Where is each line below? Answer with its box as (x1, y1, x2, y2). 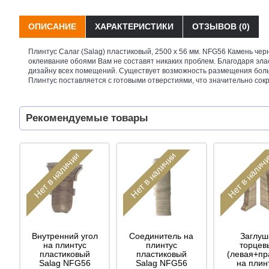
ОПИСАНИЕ (28, 21, 76, 31)
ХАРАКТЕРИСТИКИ (95, 21, 174, 31)
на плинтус (43, 240, 86, 250)
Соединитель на (129, 231, 194, 241)
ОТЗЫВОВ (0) (192, 21, 250, 31)
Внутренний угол (31, 231, 98, 241)
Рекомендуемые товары (26, 112, 148, 124)
